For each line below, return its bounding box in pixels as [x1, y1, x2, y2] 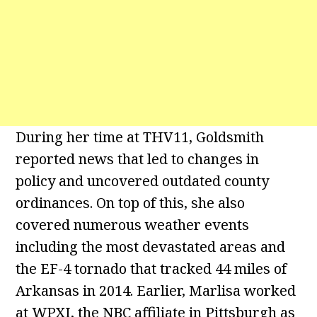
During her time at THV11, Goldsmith [16, 127, 265, 147]
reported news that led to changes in [16, 149, 260, 169]
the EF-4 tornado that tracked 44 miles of [16, 259, 287, 279]
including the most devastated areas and [16, 237, 286, 257]
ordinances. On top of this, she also [16, 193, 246, 213]
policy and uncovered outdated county [16, 171, 270, 191]
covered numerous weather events [16, 215, 250, 235]
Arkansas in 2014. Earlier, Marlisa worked [16, 281, 296, 301]
